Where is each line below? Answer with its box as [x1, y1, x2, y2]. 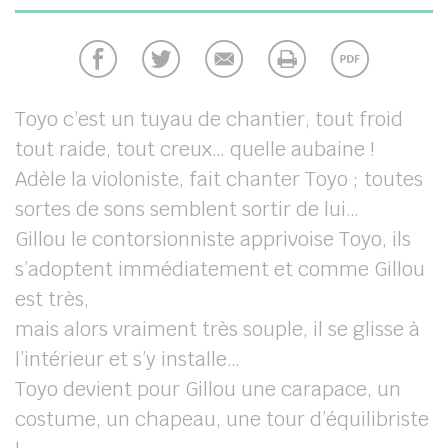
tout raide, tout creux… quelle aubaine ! [15, 136, 375, 162]
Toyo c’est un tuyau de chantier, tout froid [15, 106, 403, 132]
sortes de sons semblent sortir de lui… [15, 196, 359, 222]
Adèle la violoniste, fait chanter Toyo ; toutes [15, 166, 423, 192]
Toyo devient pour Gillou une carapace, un [15, 376, 401, 402]
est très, [15, 286, 89, 312]
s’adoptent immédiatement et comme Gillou [15, 256, 425, 282]
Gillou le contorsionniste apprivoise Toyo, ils [15, 226, 411, 252]
